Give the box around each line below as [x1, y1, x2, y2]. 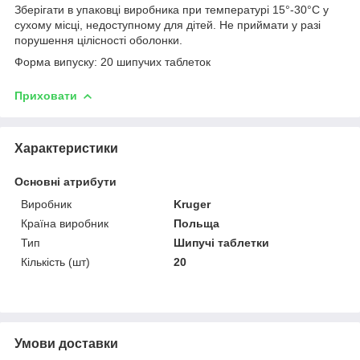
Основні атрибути [14, 174, 117, 188]
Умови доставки [14, 336, 118, 350]
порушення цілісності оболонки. [14, 33, 182, 47]
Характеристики [14, 141, 118, 155]
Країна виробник [21, 216, 108, 230]
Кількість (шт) [21, 255, 90, 268]
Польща [174, 216, 220, 230]
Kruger [174, 197, 211, 211]
